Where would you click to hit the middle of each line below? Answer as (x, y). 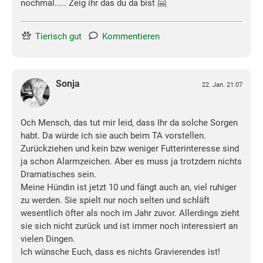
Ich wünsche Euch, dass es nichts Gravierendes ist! (120, 252)
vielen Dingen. (48, 239)
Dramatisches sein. (58, 175)
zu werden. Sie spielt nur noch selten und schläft (115, 200)
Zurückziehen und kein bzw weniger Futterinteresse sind (130, 149)
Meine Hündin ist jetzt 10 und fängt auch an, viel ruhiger (129, 188)
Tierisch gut (58, 37)
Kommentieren (131, 37)
